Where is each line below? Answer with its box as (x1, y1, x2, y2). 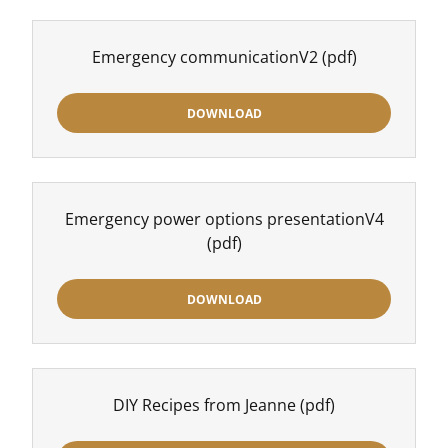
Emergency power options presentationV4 (64, 208, 384, 230)
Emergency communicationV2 (91, 46, 318, 68)
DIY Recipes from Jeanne (113, 394, 296, 416)
